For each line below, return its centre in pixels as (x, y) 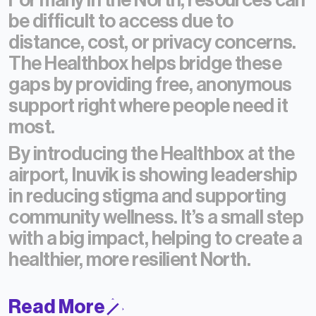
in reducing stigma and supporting (147, 196)
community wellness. (93, 217)
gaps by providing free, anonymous (150, 85)
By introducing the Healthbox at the (152, 154)
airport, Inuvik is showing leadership (153, 175)
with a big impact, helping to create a (156, 238)
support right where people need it (148, 106)
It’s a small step (242, 217)
